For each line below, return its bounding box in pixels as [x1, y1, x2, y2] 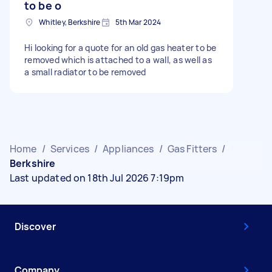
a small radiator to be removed [24, 66, 146, 78]
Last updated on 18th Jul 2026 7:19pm [10, 171, 185, 185]
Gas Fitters [167, 142, 217, 155]
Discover [15, 220, 56, 233]
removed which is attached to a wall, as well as [24, 54, 212, 66]
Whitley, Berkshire [39, 17, 101, 27]
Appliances [103, 142, 154, 155]
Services [50, 142, 89, 155]
